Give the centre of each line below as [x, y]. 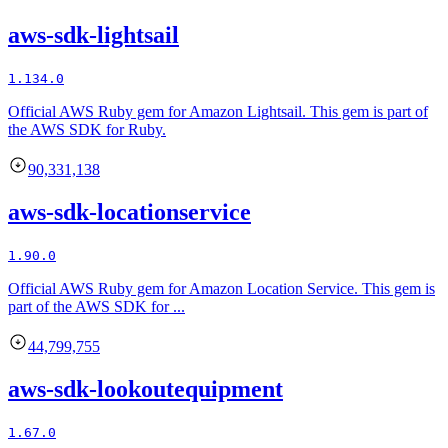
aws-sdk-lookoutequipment [145, 388]
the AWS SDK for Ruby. [87, 129]
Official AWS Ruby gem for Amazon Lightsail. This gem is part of [218, 111]
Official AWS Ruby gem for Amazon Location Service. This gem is [221, 288]
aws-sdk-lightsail [93, 35]
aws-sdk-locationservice [129, 211]
